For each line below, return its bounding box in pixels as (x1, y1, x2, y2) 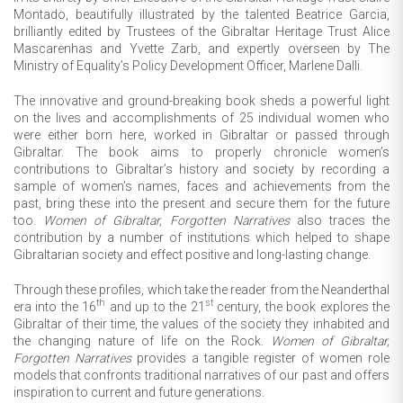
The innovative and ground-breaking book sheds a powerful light (13, 93, 390, 108)
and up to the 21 (105, 299, 205, 314)
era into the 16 (13, 299, 97, 314)
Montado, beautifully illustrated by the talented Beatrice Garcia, (13, 6, 390, 22)
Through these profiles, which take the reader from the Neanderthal (13, 282, 390, 297)
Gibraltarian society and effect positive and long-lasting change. (13, 246, 371, 262)
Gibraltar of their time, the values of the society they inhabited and (13, 316, 390, 331)
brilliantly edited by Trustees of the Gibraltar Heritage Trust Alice (13, 23, 390, 39)
